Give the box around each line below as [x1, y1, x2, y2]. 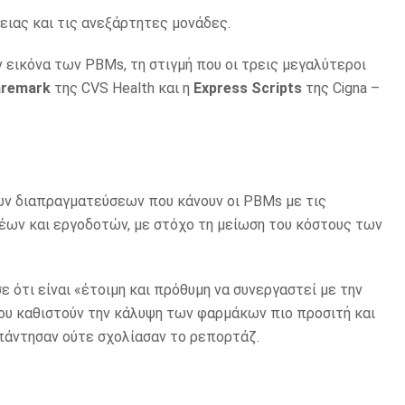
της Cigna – [302, 80, 380, 98]
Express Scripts [193, 80, 302, 98]
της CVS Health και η [51, 80, 193, 98]
